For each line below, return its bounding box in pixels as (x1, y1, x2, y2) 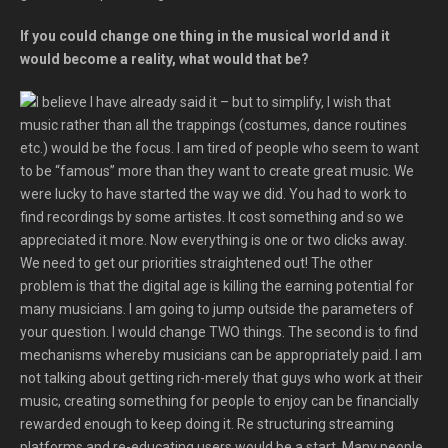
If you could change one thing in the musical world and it (20, 28, 390, 44)
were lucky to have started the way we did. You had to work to (20, 186, 407, 202)
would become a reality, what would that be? (20, 51, 309, 67)
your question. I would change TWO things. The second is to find (20, 324, 418, 340)
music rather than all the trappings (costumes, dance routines (20, 117, 407, 133)
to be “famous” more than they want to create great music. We (20, 163, 414, 179)
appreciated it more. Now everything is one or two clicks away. (20, 232, 407, 248)
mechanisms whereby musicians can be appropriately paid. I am (20, 347, 422, 363)
